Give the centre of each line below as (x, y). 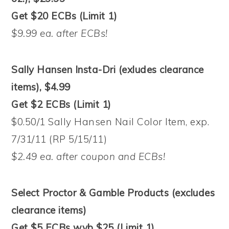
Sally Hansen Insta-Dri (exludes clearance (108, 69)
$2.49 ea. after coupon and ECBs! (88, 156)
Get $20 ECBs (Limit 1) (64, 16)
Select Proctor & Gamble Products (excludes (113, 192)
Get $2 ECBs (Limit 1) (61, 104)
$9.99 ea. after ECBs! (60, 33)
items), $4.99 (41, 87)
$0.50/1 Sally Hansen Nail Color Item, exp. (110, 121)
